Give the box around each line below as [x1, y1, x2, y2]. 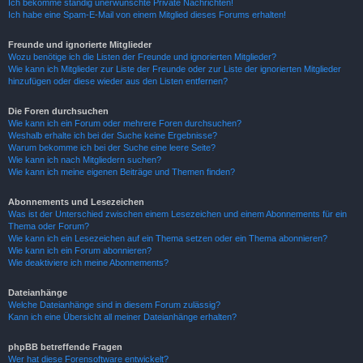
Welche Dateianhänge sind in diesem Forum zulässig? [8, 300, 220, 310]
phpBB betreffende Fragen [8, 342, 122, 352]
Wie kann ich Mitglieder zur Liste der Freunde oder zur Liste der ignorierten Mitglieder [8, 64, 341, 74]
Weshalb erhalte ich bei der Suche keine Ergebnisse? [8, 130, 217, 140]
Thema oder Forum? [8, 221, 89, 231]
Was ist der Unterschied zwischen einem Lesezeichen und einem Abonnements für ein [8, 209, 347, 219]
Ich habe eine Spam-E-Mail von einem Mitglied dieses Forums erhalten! [8, 10, 286, 19]
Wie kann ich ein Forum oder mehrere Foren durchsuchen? [8, 118, 241, 128]
